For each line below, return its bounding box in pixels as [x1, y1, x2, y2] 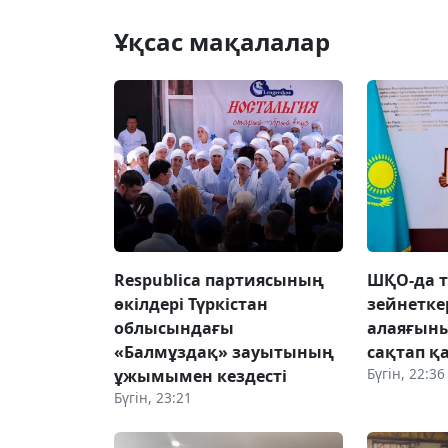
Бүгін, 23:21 [114, 387, 192, 407]
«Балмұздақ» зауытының [114, 340, 334, 363]
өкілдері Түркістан [114, 292, 268, 315]
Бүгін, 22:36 [367, 363, 446, 383]
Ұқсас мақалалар [114, 24, 330, 58]
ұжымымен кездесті [114, 364, 287, 387]
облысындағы [114, 316, 234, 339]
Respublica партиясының [114, 268, 324, 291]
